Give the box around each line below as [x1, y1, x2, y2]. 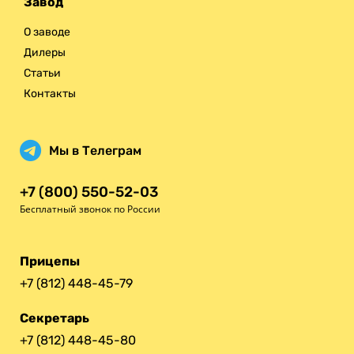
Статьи [24, 66, 61, 81]
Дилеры [24, 46, 66, 60]
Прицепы [20, 254, 80, 269]
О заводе [24, 25, 70, 40]
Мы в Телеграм [48, 143, 141, 159]
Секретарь [20, 310, 89, 326]
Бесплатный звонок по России [20, 202, 160, 217]
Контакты [24, 87, 76, 101]
